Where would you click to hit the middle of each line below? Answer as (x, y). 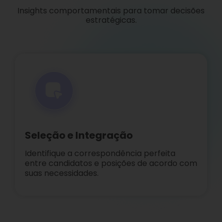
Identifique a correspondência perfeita (100, 154)
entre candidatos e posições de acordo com (111, 164)
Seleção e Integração (79, 136)
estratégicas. (111, 20)
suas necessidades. (62, 173)
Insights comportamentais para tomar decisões (111, 11)
